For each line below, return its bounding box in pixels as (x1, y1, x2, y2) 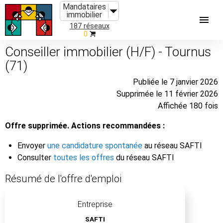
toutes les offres (53, 152, 114, 162)
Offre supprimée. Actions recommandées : (5, 120, 165, 130)
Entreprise (78, 199, 113, 209)
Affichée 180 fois (158, 101, 218, 111)
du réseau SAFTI (114, 152, 174, 162)
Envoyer (17, 140, 47, 150)
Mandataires (63, 2, 106, 11)
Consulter (17, 152, 53, 162)
